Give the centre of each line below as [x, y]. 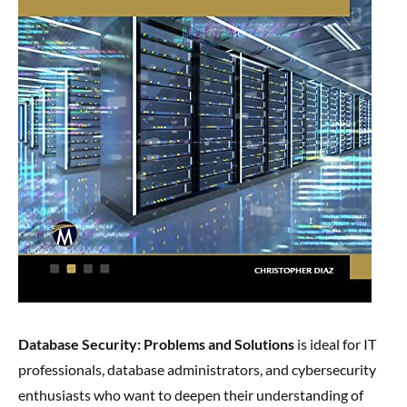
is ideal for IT [335, 344]
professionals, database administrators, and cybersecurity [197, 370]
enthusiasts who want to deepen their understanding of [191, 395]
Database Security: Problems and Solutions [156, 344]
